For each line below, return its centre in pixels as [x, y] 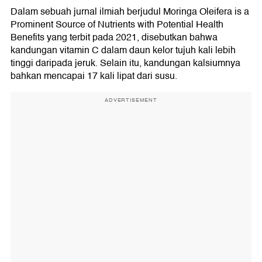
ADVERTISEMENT [131, 100]
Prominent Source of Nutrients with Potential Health [117, 24]
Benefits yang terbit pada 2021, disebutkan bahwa [114, 37]
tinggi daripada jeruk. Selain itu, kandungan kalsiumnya [125, 63]
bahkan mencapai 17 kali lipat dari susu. [94, 76]
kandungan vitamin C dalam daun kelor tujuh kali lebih [123, 50]
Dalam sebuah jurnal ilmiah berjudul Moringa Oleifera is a [130, 11]
